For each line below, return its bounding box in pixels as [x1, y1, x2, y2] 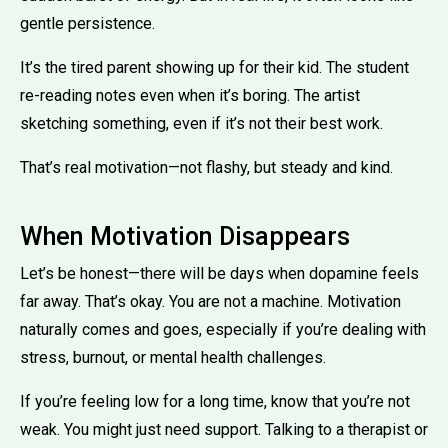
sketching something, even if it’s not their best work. [20, 113, 383, 133]
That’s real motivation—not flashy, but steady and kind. [20, 157, 393, 177]
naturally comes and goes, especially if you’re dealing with [20, 319, 426, 339]
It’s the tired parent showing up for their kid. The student [20, 57, 409, 77]
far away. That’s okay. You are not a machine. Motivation [20, 291, 401, 311]
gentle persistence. [20, 13, 155, 33]
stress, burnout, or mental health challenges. [20, 347, 326, 367]
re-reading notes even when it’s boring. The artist [20, 85, 360, 105]
